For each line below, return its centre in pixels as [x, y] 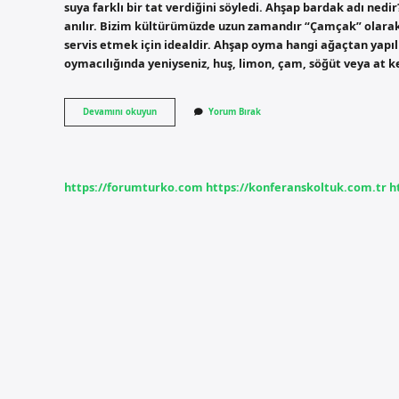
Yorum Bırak [235, 112]
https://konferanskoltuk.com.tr [296, 187]
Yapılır [170, 161]
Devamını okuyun [120, 112]
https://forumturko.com [134, 187]
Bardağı [172, 124]
